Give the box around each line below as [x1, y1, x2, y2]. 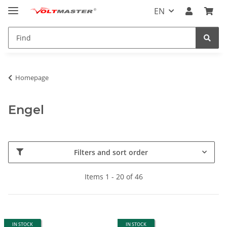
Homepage [15, 72, 49, 82]
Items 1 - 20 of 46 [84, 171, 143, 181]
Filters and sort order [73, 147, 148, 157]
